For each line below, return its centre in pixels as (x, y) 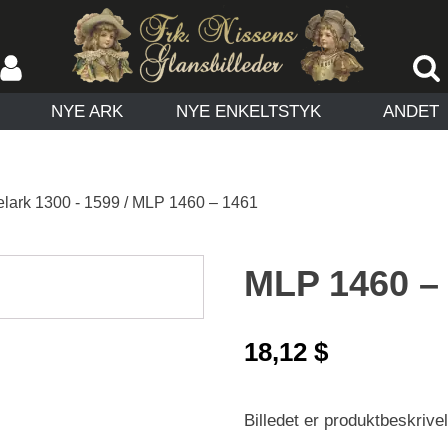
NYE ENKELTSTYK (249, 111)
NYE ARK (86, 111)
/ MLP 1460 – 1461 (189, 202)
